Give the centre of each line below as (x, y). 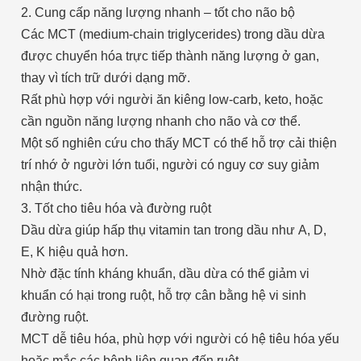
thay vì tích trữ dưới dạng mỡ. (105, 77)
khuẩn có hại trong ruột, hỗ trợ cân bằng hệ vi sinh (163, 295)
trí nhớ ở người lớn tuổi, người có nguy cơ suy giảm (170, 164)
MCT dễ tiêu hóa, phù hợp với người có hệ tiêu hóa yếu (180, 338)
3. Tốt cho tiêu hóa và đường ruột (116, 208)
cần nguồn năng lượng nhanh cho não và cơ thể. (160, 121)
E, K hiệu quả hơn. (74, 251)
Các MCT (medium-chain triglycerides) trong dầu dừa (172, 34)
